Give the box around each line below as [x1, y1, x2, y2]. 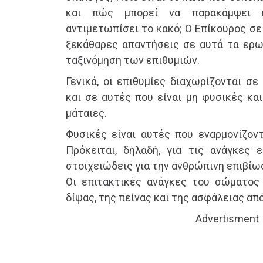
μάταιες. [66, 107, 107, 120]
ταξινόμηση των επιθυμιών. [66, 54, 200, 67]
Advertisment [195, 213, 259, 225]
